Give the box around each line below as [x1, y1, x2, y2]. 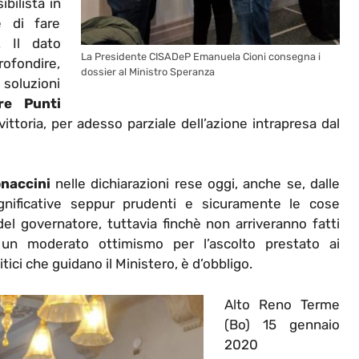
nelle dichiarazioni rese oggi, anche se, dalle [50, 175, 341, 192]
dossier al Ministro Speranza [81, 66, 215, 79]
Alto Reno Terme [224, 296, 340, 313]
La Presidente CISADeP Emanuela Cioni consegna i [81, 50, 321, 63]
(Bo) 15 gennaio [224, 316, 340, 333]
